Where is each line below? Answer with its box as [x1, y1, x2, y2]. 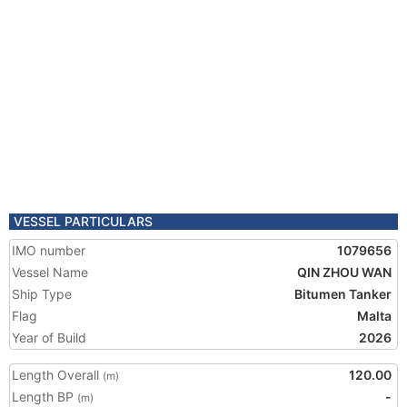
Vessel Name [12, 264, 88, 280]
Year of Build [12, 330, 86, 345]
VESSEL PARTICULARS [14, 213, 153, 229]
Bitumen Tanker [294, 286, 392, 302]
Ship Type [12, 286, 72, 302]
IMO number [12, 243, 85, 258]
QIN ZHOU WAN [297, 264, 392, 280]
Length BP [12, 389, 77, 404]
